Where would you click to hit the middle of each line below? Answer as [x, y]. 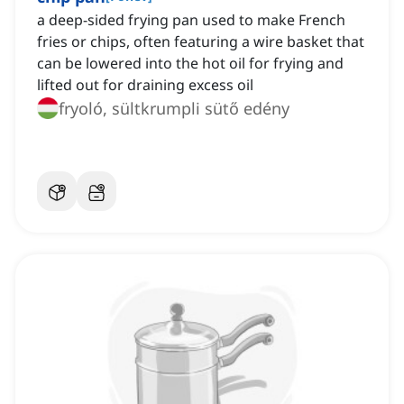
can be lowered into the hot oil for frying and [190, 64]
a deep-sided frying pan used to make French [191, 20]
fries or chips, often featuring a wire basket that [201, 42]
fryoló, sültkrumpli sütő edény [174, 109]
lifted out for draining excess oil [145, 85]
